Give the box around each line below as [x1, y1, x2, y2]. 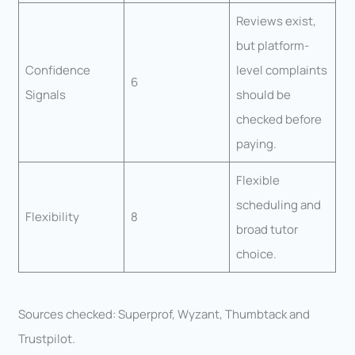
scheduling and [235, 196, 321, 213]
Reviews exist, [235, 12, 316, 29]
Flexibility [25, 208, 79, 225]
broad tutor [235, 220, 298, 238]
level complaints [235, 61, 327, 78]
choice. [235, 245, 277, 262]
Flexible [235, 171, 280, 189]
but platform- [235, 36, 309, 54]
